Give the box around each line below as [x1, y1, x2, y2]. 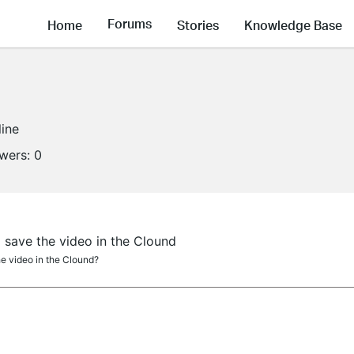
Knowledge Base [244, 16, 342, 33]
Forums [107, 15, 152, 32]
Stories [177, 16, 219, 33]
